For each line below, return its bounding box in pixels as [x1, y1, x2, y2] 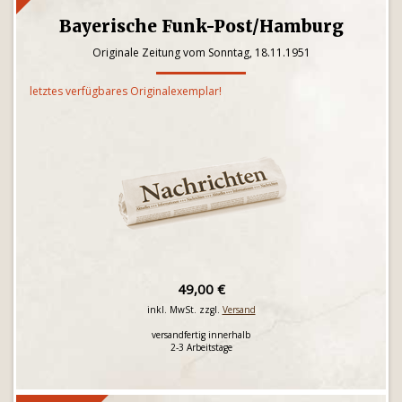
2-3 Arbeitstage [170, 341, 232, 354]
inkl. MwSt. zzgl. [146, 303, 223, 316]
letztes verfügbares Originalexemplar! [30, 83, 222, 99]
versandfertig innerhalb [152, 328, 250, 341]
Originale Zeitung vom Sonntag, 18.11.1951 [92, 45, 310, 60]
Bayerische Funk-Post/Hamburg [58, 15, 344, 37]
